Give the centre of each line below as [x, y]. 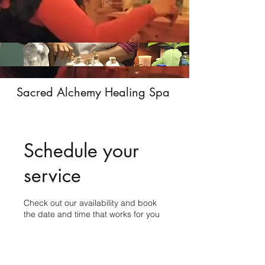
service [52, 175]
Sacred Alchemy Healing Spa [95, 92]
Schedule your [81, 151]
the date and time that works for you [92, 214]
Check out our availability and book [90, 203]
